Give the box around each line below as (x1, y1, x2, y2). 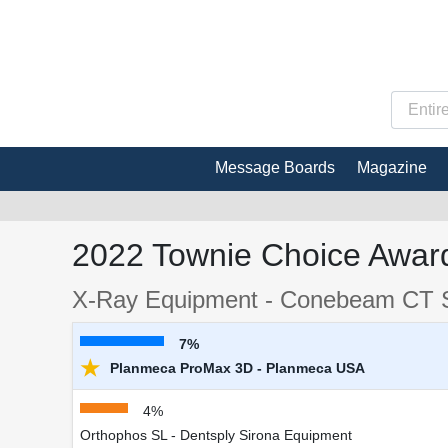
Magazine (357, 158, 427, 176)
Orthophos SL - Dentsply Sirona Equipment (80, 426, 352, 443)
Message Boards (215, 158, 335, 176)
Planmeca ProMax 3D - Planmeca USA (106, 359, 365, 376)
